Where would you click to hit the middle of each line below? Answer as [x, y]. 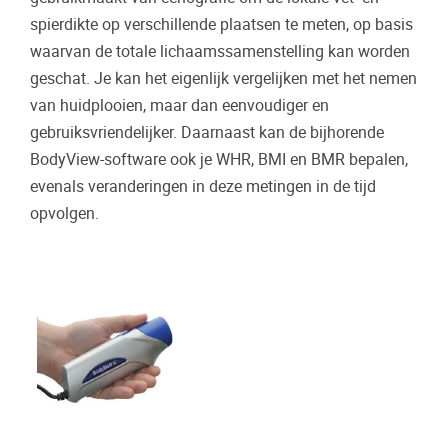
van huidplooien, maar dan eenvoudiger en [179, 106]
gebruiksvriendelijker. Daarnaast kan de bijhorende [207, 133]
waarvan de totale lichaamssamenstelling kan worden [220, 52]
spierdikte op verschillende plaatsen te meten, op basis [221, 25]
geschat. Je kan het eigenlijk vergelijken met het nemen [223, 79]
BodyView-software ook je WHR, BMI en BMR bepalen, [219, 160]
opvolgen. [64, 214]
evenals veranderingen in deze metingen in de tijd [203, 187]
